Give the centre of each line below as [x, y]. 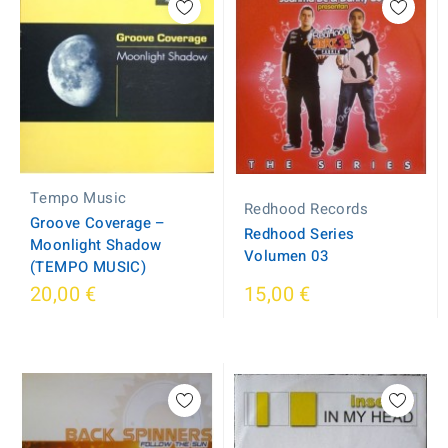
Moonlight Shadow [96, 245]
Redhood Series [299, 234]
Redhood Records [306, 209]
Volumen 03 [286, 256]
